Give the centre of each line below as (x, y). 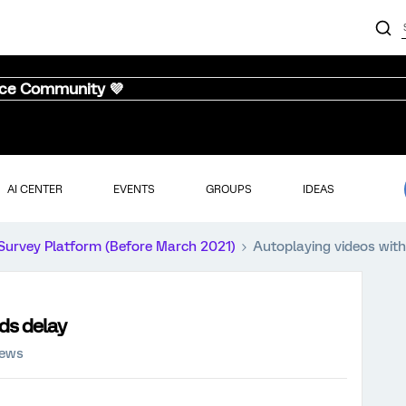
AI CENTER (34, 189)
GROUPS (228, 189)
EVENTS (134, 189)
